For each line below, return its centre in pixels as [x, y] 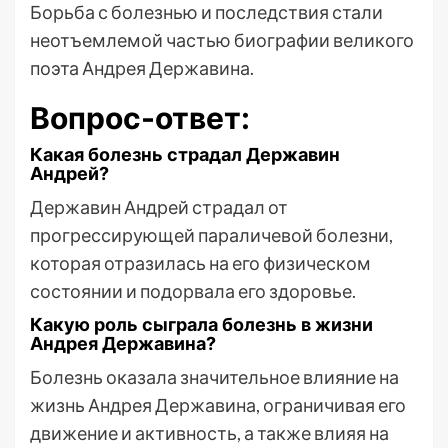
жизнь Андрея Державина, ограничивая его [218, 405]
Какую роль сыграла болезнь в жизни [201, 324]
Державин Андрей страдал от [159, 207]
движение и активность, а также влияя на [209, 433]
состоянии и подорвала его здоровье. [193, 291]
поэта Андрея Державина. [142, 68]
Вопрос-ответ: [140, 118]
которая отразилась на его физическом [200, 263]
